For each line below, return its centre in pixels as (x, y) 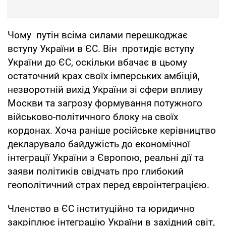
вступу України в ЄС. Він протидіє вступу (101, 48)
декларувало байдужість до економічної (99, 144)
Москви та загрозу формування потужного (105, 103)
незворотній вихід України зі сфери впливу (105, 89)
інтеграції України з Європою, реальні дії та (106, 157)
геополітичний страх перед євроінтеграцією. (110, 185)
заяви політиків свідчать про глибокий (96, 171)
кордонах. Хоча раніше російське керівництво (112, 130)
